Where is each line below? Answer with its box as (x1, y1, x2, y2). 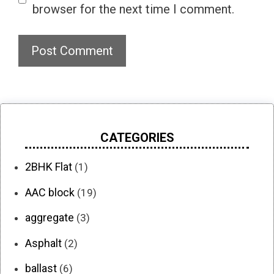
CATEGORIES (100, 130, 174, 146)
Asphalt (25, 236, 62, 250)
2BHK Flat (25, 160, 72, 174)
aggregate (25, 211, 74, 224)
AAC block (25, 185, 75, 199)
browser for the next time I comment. (32, 2, 234, 17)
